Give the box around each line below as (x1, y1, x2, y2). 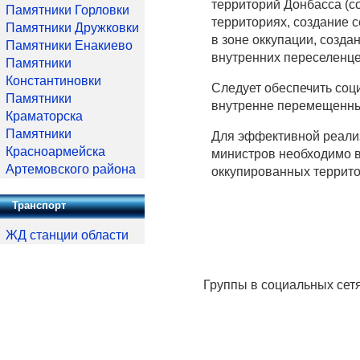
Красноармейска (6, 145, 105, 158)
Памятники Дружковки (6, 21, 139, 35)
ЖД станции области (6, 228, 129, 242)
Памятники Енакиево (6, 39, 133, 52)
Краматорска (6, 109, 83, 123)
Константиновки (6, 74, 101, 88)
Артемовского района (6, 162, 136, 176)
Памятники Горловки (6, 3, 129, 17)
